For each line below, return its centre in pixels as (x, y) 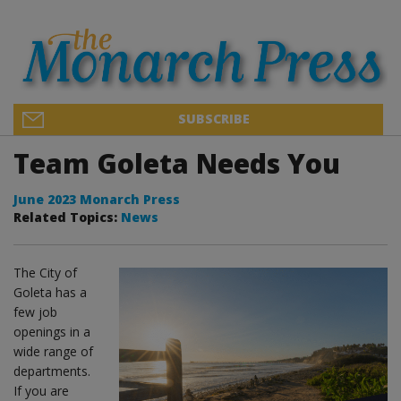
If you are (41, 390)
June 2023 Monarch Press (97, 199)
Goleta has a (50, 292)
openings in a (52, 331)
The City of (45, 272)
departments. (52, 371)
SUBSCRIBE (214, 118)
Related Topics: (67, 217)
